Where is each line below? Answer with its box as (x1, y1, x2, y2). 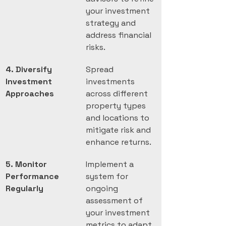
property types (86, 100, 148, 111)
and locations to (86, 112, 151, 123)
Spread (86, 64, 116, 75)
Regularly (6, 183, 43, 194)
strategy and (86, 18, 138, 28)
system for (86, 171, 130, 182)
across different (86, 88, 150, 99)
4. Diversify (6, 64, 54, 75)
